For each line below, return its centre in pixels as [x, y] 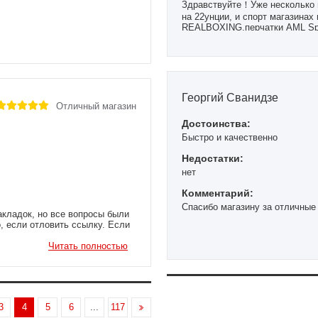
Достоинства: [216, 123]
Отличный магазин [96, 106]
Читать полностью [88, 246]
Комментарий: [218, 193]
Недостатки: [213, 158]
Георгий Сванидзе [230, 97]
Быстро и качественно [230, 137]
